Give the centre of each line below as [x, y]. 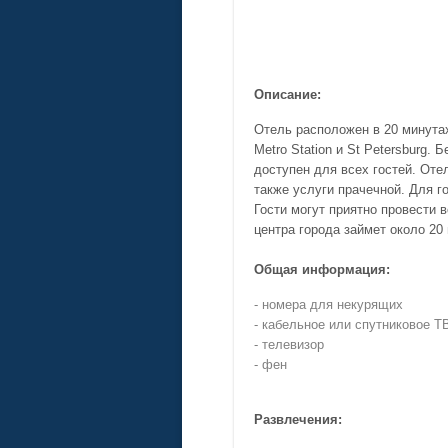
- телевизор [289, 345]
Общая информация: [322, 270]
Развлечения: [298, 420]
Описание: [287, 95]
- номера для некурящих [328, 305]
